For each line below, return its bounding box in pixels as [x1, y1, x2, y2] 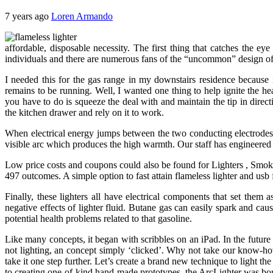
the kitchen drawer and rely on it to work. [5, 107, 164, 118]
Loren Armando [51, 10, 113, 21]
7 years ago [5, 10, 51, 21]
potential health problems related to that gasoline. [5, 213, 192, 224]
